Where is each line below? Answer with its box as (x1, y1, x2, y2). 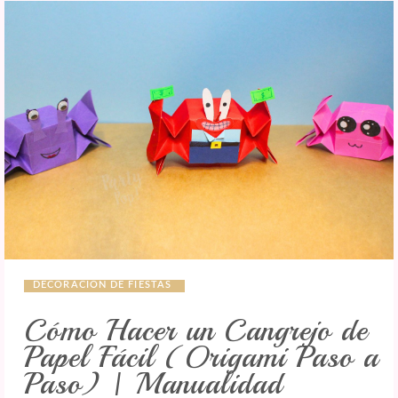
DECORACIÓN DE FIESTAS (33, 279, 172, 290)
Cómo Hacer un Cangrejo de (24, 311, 368, 349)
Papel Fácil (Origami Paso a (24, 338, 378, 376)
